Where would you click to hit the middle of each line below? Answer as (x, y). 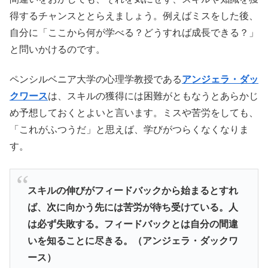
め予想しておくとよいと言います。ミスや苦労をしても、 (134, 113)
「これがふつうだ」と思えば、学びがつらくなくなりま (129, 130)
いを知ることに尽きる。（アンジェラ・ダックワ (133, 241)
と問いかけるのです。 (57, 49)
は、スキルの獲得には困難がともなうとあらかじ (153, 96)
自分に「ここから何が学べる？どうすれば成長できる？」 (134, 32)
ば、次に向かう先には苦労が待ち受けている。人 (133, 208)
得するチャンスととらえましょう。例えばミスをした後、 (134, 16)
